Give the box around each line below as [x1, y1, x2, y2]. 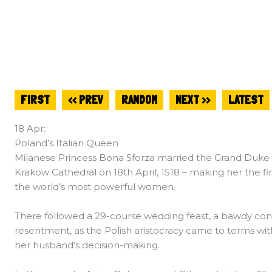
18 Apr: [15, 123, 46, 135]
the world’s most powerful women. [15, 181, 175, 193]
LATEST [228, 92, 263, 107]
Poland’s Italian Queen [15, 137, 118, 149]
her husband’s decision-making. [15, 239, 160, 251]
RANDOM [121, 92, 157, 107]
